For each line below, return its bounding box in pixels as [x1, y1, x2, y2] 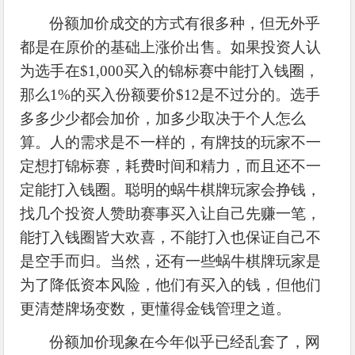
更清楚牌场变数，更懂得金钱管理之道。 [20, 300, 292, 317]
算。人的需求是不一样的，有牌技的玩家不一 [20, 133, 322, 151]
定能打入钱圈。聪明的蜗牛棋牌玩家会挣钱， [20, 181, 322, 198]
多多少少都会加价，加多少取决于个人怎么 [20, 109, 307, 127]
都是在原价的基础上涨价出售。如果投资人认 [20, 38, 322, 55]
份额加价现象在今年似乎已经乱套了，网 [49, 333, 321, 350]
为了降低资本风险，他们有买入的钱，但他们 [20, 276, 322, 293]
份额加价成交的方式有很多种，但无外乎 [49, 14, 321, 32]
